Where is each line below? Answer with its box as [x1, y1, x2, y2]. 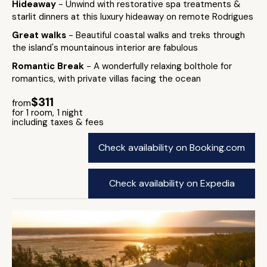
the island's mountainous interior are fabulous [12, 42, 198, 54]
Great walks [12, 29, 69, 41]
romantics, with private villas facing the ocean [12, 73, 201, 85]
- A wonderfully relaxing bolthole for [86, 60, 232, 72]
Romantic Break [12, 60, 86, 72]
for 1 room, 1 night [12, 107, 83, 119]
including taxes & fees [12, 116, 104, 128]
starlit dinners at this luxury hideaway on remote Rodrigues [12, 11, 253, 23]
